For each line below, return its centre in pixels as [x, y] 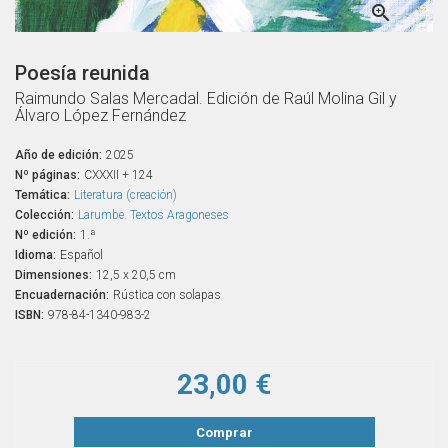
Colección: [44, 214]
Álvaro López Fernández [100, 115]
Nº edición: [45, 234]
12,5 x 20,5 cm [136, 274]
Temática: [42, 194]
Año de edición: [58, 154]
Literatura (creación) [125, 194]
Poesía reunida [82, 72]
